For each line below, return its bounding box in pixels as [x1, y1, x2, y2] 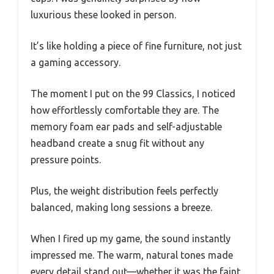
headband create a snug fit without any [31, 137, 204, 149]
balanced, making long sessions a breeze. [31, 201, 212, 213]
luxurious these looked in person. [31, 9, 176, 20]
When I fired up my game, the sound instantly [31, 232, 231, 244]
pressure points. [31, 154, 101, 165]
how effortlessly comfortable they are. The [31, 104, 219, 116]
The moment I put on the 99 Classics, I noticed [31, 87, 235, 99]
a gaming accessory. [31, 56, 120, 68]
